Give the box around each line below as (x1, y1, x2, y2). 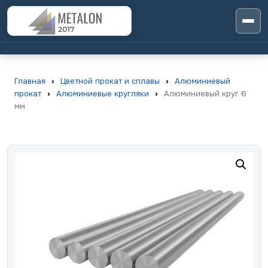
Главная (14, 76, 45, 86)
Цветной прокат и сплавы (60, 76, 160, 86)
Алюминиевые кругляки (56, 89, 149, 99)
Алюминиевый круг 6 (162, 89, 246, 99)
